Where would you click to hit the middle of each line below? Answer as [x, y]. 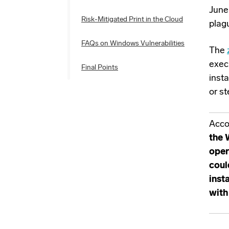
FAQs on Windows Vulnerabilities [133, 44]
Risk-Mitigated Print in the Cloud [132, 20]
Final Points [100, 68]
